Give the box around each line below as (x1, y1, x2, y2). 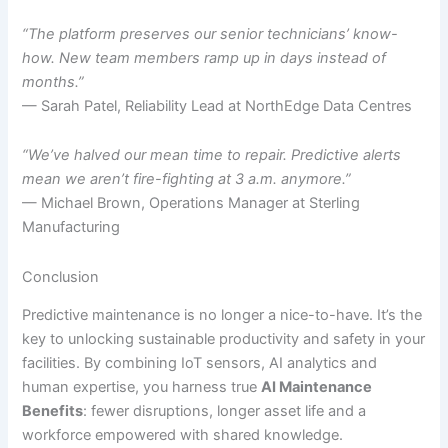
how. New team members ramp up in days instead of (22, 48, 387, 67)
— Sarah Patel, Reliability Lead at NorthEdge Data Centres (22, 96, 413, 115)
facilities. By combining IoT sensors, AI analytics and (22, 354, 378, 373)
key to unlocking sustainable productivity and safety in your (22, 330, 426, 349)
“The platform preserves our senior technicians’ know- (22, 24, 399, 43)
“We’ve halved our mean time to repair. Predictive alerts (22, 146, 402, 165)
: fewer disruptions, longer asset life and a (83, 402, 367, 421)
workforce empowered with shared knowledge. (22, 426, 344, 445)
